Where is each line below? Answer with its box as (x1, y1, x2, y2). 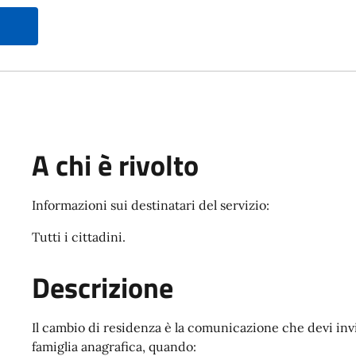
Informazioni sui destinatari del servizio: (32, 197, 269, 214)
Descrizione (32, 266, 173, 310)
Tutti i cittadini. (32, 229, 129, 246)
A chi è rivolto (32, 144, 199, 188)
